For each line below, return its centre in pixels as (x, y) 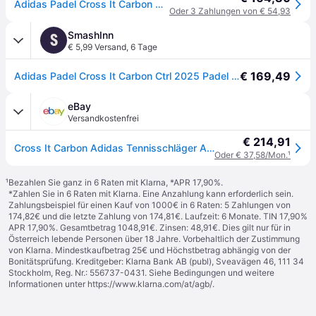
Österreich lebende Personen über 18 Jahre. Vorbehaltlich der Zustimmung (154, 239)
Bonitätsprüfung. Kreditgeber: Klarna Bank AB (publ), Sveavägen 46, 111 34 (156, 261)
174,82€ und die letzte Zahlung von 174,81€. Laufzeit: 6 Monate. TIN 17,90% (158, 216)
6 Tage (144, 47)
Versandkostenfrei (103, 118)
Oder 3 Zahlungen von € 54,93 (230, 11)
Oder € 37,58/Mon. (251, 155)
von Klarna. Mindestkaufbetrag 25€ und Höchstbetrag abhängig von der (150, 250)
